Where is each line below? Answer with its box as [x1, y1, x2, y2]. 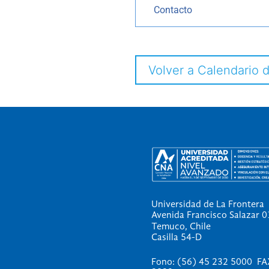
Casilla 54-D [151, 233, 202, 243]
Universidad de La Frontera [151, 199, 264, 210]
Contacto [154, 4, 193, 16]
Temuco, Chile [151, 222, 211, 232]
